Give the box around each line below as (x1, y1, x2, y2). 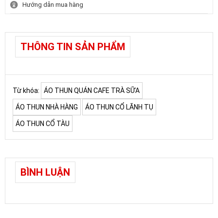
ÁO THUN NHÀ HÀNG (16, 103, 78, 111)
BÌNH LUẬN (20, 166, 70, 178)
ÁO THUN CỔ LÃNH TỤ (85, 103, 153, 111)
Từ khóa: (13, 86, 39, 94)
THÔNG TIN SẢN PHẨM (20, 40, 125, 53)
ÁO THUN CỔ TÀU (16, 119, 70, 127)
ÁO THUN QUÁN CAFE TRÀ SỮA (44, 86, 140, 94)
